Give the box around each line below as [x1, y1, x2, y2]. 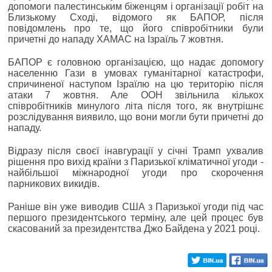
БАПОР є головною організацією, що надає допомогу [8, 56, 263, 67]
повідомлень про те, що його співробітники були [8, 22, 263, 33]
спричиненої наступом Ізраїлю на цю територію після [8, 78, 263, 89]
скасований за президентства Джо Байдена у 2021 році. [8, 223, 260, 234]
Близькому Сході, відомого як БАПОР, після [8, 12, 263, 22]
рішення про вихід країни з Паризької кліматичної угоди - [8, 156, 263, 167]
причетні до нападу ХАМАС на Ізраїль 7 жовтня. [8, 33, 223, 44]
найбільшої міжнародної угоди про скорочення [8, 167, 263, 178]
